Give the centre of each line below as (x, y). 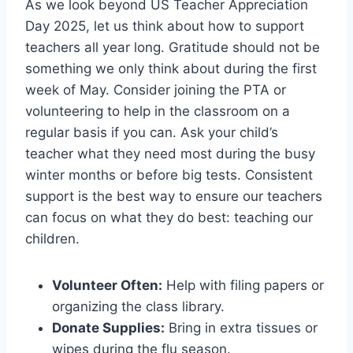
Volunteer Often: (107, 285)
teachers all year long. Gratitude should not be (173, 47)
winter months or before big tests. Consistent (169, 175)
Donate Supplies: (108, 327)
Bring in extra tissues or (241, 327)
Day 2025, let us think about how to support (165, 26)
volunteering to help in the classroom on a (158, 111)
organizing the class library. (138, 306)
